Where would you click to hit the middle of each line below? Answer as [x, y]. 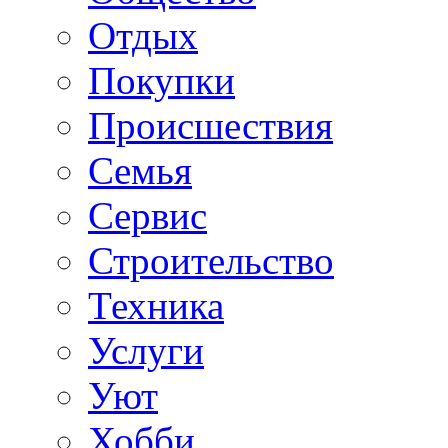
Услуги [146, 350]
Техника [156, 305]
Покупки [161, 80]
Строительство [211, 260]
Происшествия [210, 125]
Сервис [147, 215]
